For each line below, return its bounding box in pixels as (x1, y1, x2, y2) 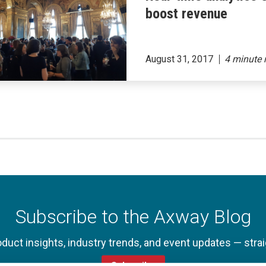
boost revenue (145, 5, 228, 23)
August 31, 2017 (145, 53, 214, 65)
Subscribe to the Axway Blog (15, 205, 251, 229)
